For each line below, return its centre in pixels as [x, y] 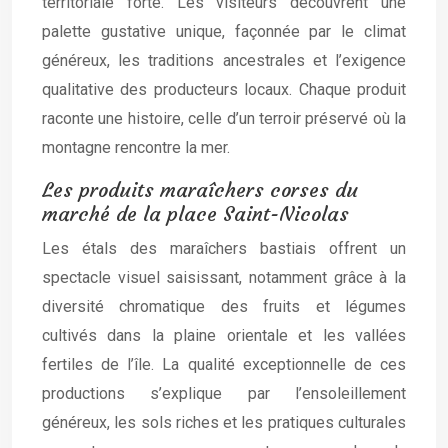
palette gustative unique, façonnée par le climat [224, 31]
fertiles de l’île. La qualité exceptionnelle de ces [224, 364]
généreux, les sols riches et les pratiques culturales [224, 422]
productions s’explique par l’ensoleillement [224, 393]
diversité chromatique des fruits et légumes [224, 306]
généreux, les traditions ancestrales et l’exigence [224, 60]
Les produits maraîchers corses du [200, 189]
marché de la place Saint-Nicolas [195, 213]
